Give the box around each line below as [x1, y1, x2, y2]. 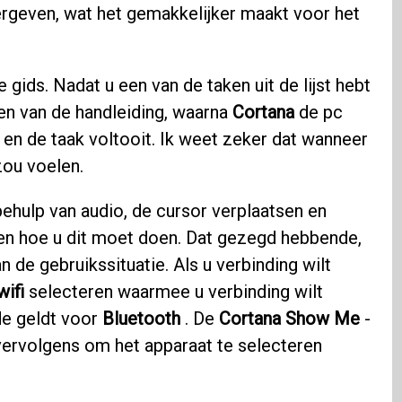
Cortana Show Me [218, 308, 360, 330]
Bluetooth [101, 308, 180, 330]
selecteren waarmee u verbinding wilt [23, 281, 323, 303]
